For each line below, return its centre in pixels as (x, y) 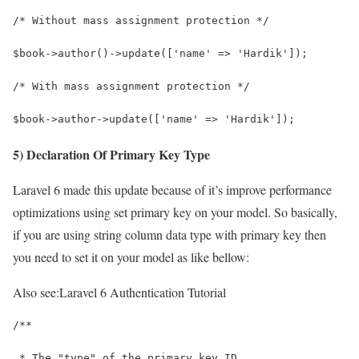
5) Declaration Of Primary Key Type (111, 154)
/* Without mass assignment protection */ (141, 20)
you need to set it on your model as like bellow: (131, 256)
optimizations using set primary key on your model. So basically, (175, 212)
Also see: (36, 292)
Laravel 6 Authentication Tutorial (143, 292)
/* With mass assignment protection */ (131, 86)
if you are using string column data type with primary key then (169, 234)
